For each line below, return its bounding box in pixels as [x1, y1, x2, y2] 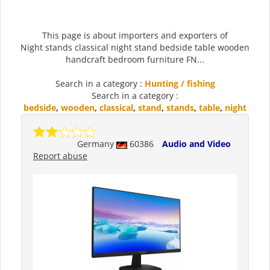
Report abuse [33, 150, 87, 162]
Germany [77, 138, 116, 150]
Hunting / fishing [144, 78, 215, 90]
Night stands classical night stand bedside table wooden [20, 42, 250, 54]
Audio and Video [162, 138, 231, 150]
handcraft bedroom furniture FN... [66, 54, 204, 66]
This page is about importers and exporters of [42, 30, 228, 42]
